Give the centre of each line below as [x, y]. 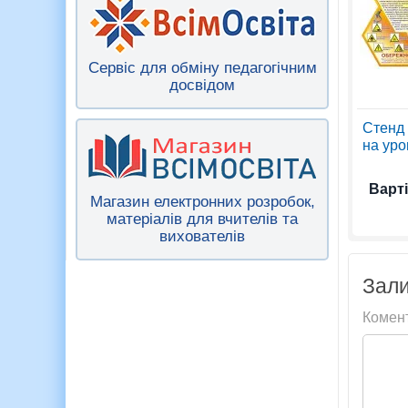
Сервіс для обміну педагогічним [202, 68]
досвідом [202, 86]
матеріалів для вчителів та [202, 219]
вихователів [202, 237]
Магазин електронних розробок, [202, 202]
